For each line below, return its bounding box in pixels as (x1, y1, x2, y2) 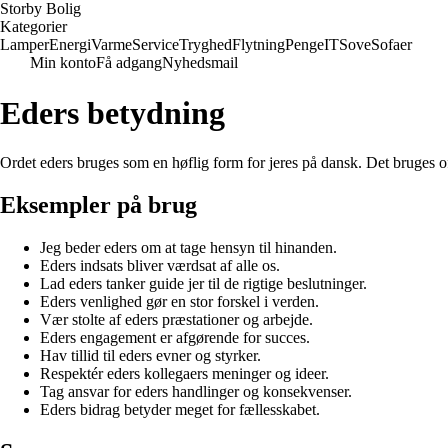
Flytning (232, 36, 285, 53)
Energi (49, 36, 91, 53)
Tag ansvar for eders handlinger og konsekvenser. (40, 382, 352, 400)
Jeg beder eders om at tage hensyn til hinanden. (40, 238, 337, 256)
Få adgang (96, 54, 162, 71)
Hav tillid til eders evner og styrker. (40, 346, 261, 364)
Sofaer (371, 36, 412, 53)
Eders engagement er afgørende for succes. (40, 328, 310, 346)
